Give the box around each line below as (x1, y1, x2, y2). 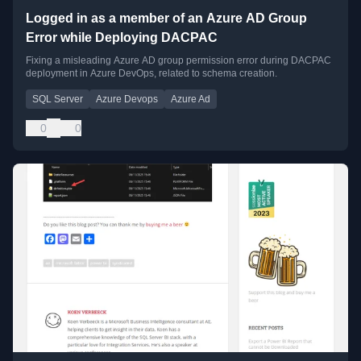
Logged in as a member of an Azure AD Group (26, 10, 307, 25)
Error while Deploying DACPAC (26, 30, 218, 44)
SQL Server (32, 93, 83, 105)
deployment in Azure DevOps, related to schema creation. (26, 67, 277, 79)
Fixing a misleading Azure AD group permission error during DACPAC (26, 54, 331, 66)
